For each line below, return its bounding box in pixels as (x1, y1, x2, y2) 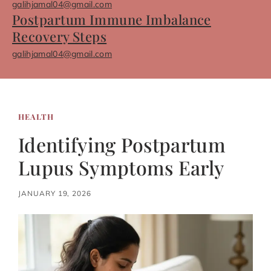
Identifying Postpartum (18, 131, 226, 158)
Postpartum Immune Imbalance (12, 10, 211, 29)
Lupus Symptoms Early (18, 154, 224, 181)
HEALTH (18, 111, 54, 122)
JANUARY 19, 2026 (18, 188, 92, 198)
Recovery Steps (12, 27, 107, 46)
